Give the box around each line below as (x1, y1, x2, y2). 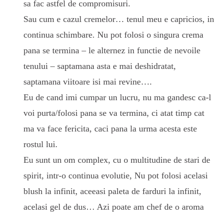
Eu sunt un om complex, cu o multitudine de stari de (23, 155, 210, 165)
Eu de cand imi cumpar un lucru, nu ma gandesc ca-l (23, 92, 211, 103)
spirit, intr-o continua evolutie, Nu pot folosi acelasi (23, 171, 208, 181)
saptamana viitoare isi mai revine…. (23, 77, 152, 87)
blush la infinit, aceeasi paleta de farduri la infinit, (23, 186, 201, 197)
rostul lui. (23, 139, 58, 150)
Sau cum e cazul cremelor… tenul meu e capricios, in (23, 14, 214, 24)
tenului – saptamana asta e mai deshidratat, (23, 61, 176, 71)
